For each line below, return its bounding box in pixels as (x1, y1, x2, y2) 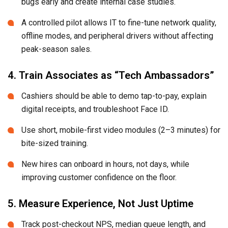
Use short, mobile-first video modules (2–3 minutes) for (21, 125, 220, 135)
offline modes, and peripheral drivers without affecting (21, 31, 213, 41)
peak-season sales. (21, 44, 92, 54)
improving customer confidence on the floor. (21, 172, 177, 182)
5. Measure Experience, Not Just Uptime (8, 197, 193, 210)
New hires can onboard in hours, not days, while (21, 159, 189, 169)
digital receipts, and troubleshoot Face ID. (21, 104, 169, 114)
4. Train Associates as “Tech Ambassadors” (8, 69, 214, 81)
